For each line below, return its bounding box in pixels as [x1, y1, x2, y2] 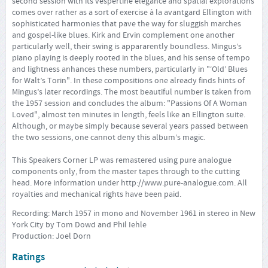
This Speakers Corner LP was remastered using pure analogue [12, 154, 232, 166]
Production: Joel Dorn [12, 231, 91, 242]
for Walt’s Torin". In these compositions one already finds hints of [12, 75, 245, 86]
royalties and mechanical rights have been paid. [12, 188, 181, 200]
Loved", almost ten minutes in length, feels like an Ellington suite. [12, 109, 245, 120]
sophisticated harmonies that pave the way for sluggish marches [12, 18, 241, 29]
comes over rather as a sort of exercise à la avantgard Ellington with [12, 7, 252, 18]
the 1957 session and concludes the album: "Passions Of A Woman [12, 98, 247, 109]
